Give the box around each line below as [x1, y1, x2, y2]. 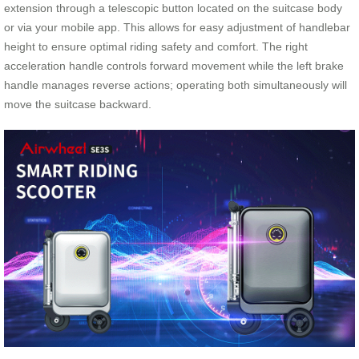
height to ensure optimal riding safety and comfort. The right [4, 40, 308, 54]
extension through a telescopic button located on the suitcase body [4, 2, 342, 15]
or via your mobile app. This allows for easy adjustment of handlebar [4, 21, 350, 34]
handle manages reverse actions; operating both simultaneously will [4, 79, 347, 92]
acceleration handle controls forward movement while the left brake [4, 59, 344, 73]
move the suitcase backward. [4, 98, 151, 111]
